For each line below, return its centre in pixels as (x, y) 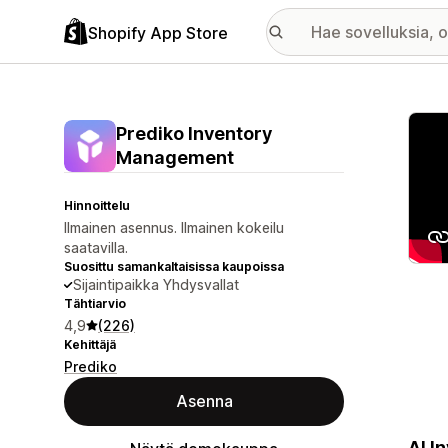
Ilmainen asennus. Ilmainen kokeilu (174, 227)
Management (175, 157)
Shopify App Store (158, 32)
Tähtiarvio (95, 303)
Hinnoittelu (97, 205)
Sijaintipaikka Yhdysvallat (156, 284)
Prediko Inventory (194, 133)
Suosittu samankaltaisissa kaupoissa (174, 266)
